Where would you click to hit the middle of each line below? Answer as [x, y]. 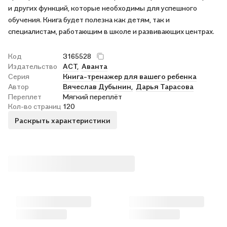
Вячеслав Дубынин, [98, 86]
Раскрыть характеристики [63, 120]
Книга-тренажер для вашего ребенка [130, 76]
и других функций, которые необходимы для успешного [103, 8]
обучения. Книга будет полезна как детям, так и [89, 20]
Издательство [33, 66]
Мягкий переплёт [92, 97]
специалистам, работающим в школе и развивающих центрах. [111, 31]
